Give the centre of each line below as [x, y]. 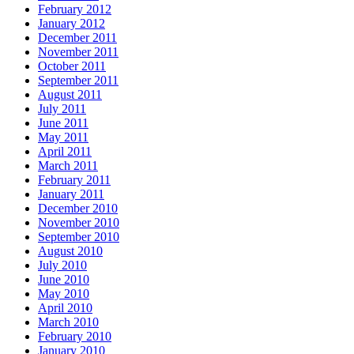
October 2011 [72, 66]
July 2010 [62, 265]
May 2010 [64, 294]
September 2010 [79, 237]
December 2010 [78, 209]
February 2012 [75, 9]
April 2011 [65, 152]
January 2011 [71, 194]
